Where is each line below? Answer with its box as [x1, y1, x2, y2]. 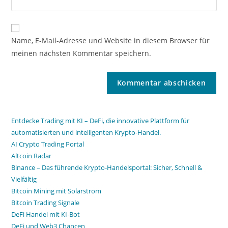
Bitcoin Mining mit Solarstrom [11, 186, 102, 195]
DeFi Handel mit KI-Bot [11, 210, 80, 219]
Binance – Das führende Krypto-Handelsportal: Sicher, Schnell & [11, 163, 203, 172]
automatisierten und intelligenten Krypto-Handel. [11, 128, 161, 137]
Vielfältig [11, 175, 37, 184]
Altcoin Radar [11, 151, 52, 160]
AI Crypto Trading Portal [11, 139, 84, 149]
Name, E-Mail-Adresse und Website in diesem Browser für [11, 36, 210, 45]
